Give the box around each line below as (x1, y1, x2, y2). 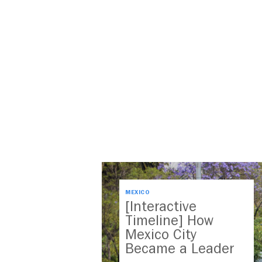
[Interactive (125, 198, 196, 215)
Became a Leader (125, 240, 234, 257)
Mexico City (125, 226, 196, 243)
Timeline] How (125, 212, 213, 229)
